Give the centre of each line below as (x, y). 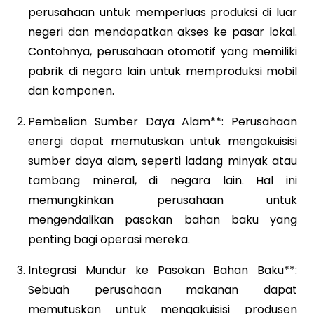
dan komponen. (71, 90)
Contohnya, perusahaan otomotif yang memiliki (163, 51)
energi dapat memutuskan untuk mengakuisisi (163, 141)
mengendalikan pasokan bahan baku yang (163, 219)
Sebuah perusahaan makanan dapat (163, 289)
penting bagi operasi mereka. (109, 239)
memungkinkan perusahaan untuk (163, 200)
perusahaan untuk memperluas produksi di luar (163, 12)
